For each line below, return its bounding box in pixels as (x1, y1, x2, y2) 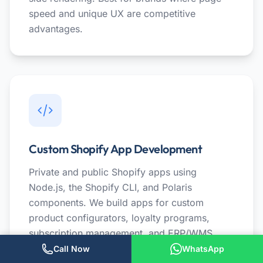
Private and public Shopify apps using (29, 166, 197, 178)
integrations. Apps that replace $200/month (29, 242, 222, 254)
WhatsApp (182, 244, 224, 254)
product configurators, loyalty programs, (29, 211, 210, 224)
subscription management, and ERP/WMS (29, 227, 213, 239)
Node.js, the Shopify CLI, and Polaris (29, 181, 192, 193)
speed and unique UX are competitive (29, 7, 195, 19)
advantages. (29, 22, 83, 35)
